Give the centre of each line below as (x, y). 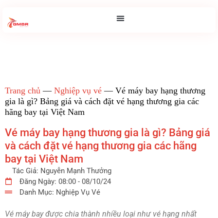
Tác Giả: (25, 171)
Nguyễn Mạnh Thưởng (75, 171)
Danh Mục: (37, 192)
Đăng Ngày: (38, 181)
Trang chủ (23, 90)
